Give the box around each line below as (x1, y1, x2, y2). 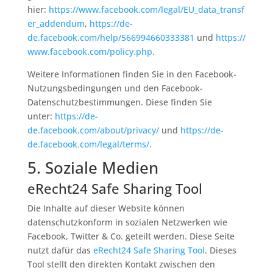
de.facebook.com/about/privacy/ (27, 124, 159, 136)
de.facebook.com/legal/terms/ (27, 138, 149, 150)
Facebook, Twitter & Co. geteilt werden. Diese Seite (27, 230, 235, 242)
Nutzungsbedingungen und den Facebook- (27, 82, 203, 94)
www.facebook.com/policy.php (27, 46, 152, 57)
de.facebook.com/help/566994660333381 (27, 32, 194, 43)
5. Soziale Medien (27, 157, 158, 179)
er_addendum (27, 18, 85, 29)
